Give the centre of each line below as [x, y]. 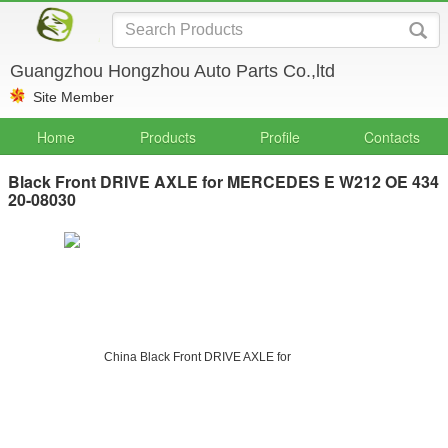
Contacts [392, 137]
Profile [280, 137]
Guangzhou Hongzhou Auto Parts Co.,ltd [172, 71]
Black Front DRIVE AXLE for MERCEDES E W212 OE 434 [223, 181]
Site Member [73, 97]
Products [168, 137]
